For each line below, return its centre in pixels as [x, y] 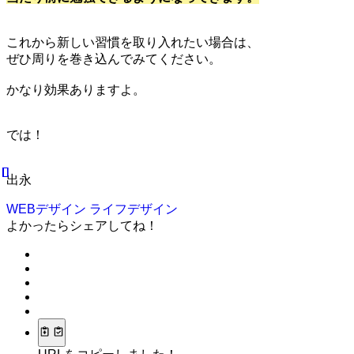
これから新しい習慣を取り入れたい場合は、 [133, 42]
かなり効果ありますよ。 [76, 89]
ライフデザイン [134, 209]
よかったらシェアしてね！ [82, 225]
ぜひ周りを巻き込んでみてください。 [114, 58]
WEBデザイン [48, 209]
